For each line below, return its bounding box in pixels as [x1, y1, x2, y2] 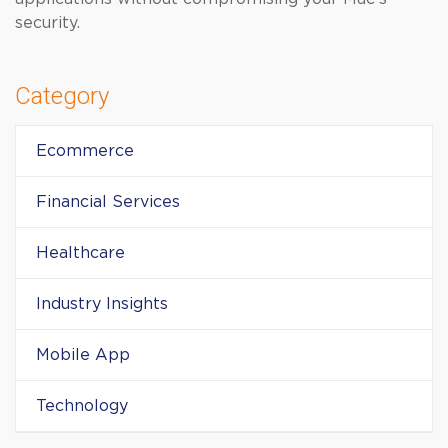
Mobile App [36, 347, 130, 363]
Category [15, 82, 109, 110]
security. [15, 15, 80, 31]
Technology [36, 398, 128, 414]
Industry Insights [36, 296, 168, 312]
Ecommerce [36, 143, 134, 159]
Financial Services [36, 194, 180, 210]
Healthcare [36, 245, 125, 261]
